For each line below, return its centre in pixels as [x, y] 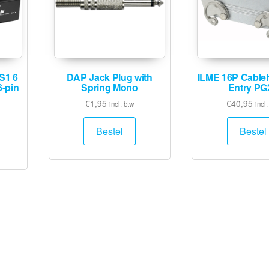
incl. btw [122, 104]
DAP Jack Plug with [110, 77]
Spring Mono [110, 88]
